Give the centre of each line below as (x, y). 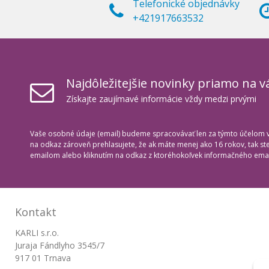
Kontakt (36, 212)
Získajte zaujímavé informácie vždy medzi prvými (161, 99)
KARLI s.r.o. (37, 233)
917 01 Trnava (43, 258)
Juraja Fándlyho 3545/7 (60, 246)
